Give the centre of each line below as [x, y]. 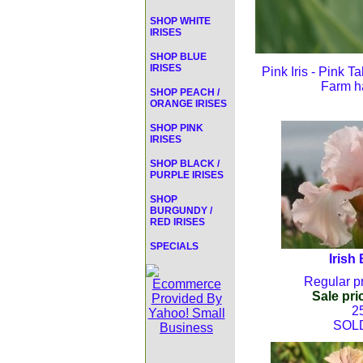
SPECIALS [174, 246]
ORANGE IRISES [188, 104]
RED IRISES [177, 222]
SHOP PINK [177, 128]
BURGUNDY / [181, 211]
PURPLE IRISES [187, 175]
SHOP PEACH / [185, 92]
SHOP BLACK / [185, 164]
